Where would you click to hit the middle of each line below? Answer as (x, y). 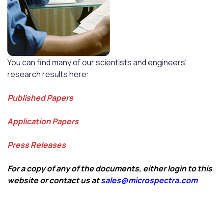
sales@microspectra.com (149, 180)
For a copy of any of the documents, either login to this (110, 168)
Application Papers (43, 121)
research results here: (48, 74)
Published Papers (40, 98)
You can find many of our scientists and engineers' (97, 62)
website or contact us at (54, 180)
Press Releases (37, 145)
